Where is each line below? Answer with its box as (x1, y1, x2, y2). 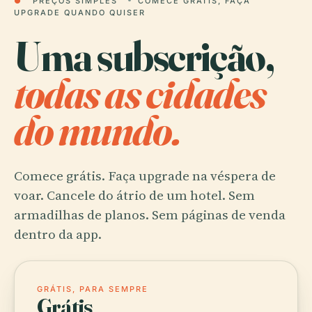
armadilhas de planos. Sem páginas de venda (14, 205, 286, 224)
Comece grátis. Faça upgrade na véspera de (14, 166, 276, 185)
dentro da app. (14, 225, 102, 243)
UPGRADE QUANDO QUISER (14, 8, 146, 17)
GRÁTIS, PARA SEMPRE (37, 284, 148, 294)
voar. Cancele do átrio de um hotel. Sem (14, 186, 255, 204)
